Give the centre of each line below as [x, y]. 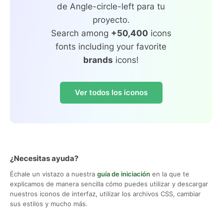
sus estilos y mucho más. [49, 203]
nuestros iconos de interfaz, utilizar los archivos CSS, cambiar [105, 194]
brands [98, 60]
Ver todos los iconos [111, 92]
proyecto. [111, 20]
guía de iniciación [124, 174]
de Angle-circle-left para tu [111, 6]
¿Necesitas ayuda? [44, 158]
